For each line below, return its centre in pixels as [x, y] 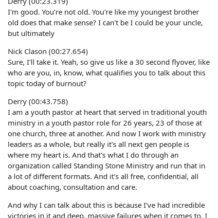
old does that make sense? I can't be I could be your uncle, [105, 22]
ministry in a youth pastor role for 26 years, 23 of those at [105, 123]
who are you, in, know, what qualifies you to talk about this [107, 73]
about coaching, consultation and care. [73, 187]
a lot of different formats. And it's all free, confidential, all [103, 176]
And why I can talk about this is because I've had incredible [106, 205]
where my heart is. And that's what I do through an [93, 155]
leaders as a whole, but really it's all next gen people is [99, 144]
